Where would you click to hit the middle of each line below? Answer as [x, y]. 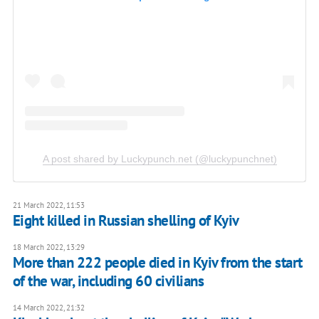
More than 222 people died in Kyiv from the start [157, 262]
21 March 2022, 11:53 [48, 205]
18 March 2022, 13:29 [48, 247]
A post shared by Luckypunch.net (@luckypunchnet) [159, 158]
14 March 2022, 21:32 [48, 307]
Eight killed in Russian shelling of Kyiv [126, 220]
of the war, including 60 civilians [108, 281]
